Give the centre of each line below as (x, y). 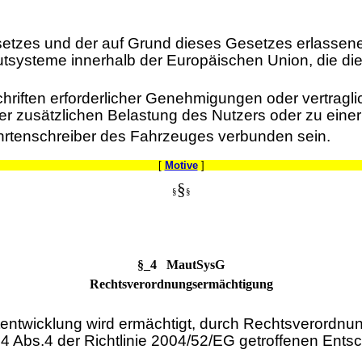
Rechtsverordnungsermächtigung (181, 284)
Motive (181, 165)
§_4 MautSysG (181, 264)
